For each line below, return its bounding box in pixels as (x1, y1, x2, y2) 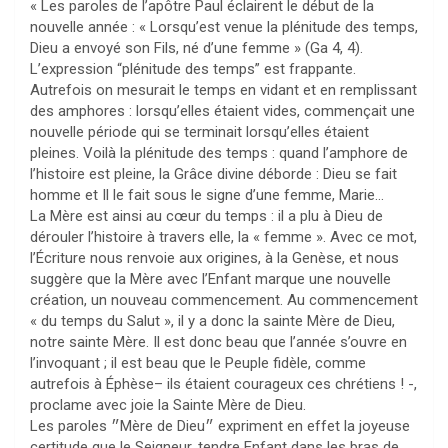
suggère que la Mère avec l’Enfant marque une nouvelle (30, 270, 391, 289)
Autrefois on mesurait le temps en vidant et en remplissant (30, 81, 417, 100)
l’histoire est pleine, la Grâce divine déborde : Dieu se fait (30, 165, 397, 184)
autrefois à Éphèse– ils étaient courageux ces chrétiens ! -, (30, 375, 417, 394)
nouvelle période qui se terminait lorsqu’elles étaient (30, 123, 369, 142)
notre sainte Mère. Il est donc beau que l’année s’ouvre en (30, 333, 407, 352)
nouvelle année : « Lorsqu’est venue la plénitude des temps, (30, 18, 418, 37)
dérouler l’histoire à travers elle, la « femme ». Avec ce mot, (30, 228, 417, 247)
